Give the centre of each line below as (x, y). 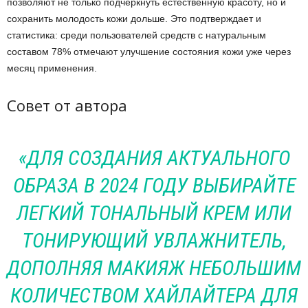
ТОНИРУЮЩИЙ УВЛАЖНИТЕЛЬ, (154, 240)
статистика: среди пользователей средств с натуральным (136, 35)
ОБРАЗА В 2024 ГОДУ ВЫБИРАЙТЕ (154, 185)
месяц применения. (52, 68)
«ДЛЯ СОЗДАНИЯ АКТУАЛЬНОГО (154, 158)
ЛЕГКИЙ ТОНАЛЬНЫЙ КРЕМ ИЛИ (154, 213)
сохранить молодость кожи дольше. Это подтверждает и (134, 19)
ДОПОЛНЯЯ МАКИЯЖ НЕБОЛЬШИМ (154, 268)
